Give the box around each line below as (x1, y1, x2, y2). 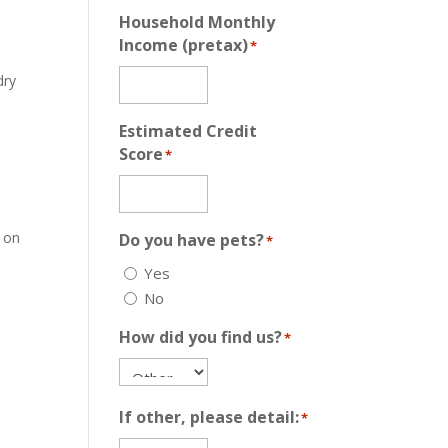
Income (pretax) (119, 33, 249, 56)
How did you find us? (119, 326, 283, 349)
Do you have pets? (119, 228, 265, 251)
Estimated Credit (119, 119, 258, 142)
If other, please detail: (119, 406, 300, 429)
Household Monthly (119, 10, 276, 33)
